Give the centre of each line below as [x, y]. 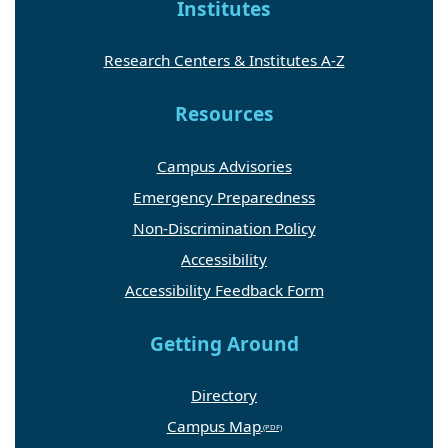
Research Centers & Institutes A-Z [224, 60]
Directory [224, 394]
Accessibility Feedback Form [224, 289]
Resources [224, 114]
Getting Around [224, 343]
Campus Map [213, 425]
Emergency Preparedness [224, 196]
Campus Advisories [224, 165]
